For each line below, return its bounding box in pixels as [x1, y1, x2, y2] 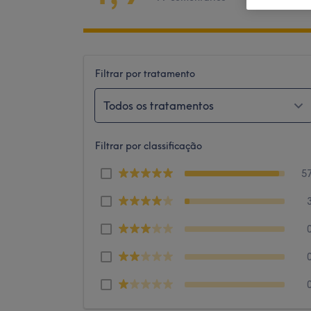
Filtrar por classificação [95, 140, 202, 152]
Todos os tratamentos [103, 99, 214, 112]
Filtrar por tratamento [95, 67, 195, 80]
